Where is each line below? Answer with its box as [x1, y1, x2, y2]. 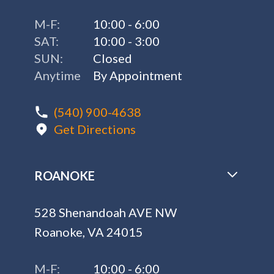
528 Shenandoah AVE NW [34, 205, 177, 220]
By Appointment [93, 68, 182, 83]
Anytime [34, 68, 81, 83]
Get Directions [54, 122, 136, 136]
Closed [93, 51, 132, 65]
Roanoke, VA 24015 [34, 224, 143, 239]
